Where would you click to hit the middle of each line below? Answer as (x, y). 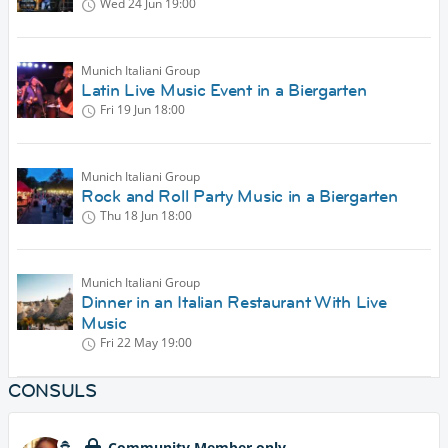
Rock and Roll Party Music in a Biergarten (239, 196)
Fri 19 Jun (125, 110)
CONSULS (52, 391)
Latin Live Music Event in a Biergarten (224, 90)
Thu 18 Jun (129, 216)
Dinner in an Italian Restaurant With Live (234, 302)
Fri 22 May (129, 343)
